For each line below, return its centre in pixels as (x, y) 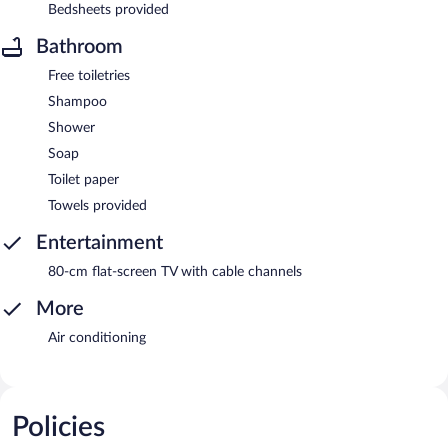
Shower (71, 127)
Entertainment (99, 242)
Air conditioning (97, 337)
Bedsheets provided (108, 9)
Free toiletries (89, 75)
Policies (58, 426)
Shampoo (77, 101)
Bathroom (79, 46)
